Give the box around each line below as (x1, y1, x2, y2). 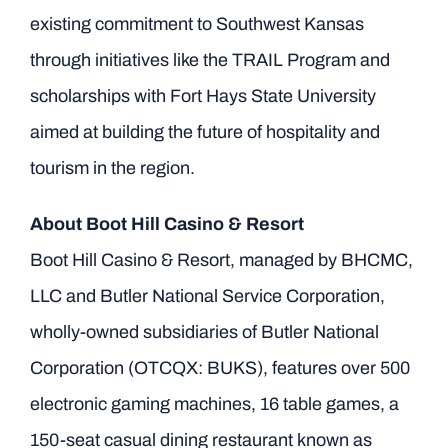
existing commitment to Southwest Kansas (29, 14, 364, 34)
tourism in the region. (29, 158, 195, 178)
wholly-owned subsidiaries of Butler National (29, 322, 379, 342)
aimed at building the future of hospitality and (29, 122, 380, 142)
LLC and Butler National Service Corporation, (29, 286, 385, 306)
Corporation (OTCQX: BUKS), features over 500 (29, 358, 410, 378)
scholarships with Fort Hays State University (29, 86, 376, 106)
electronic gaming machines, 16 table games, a (29, 394, 399, 414)
